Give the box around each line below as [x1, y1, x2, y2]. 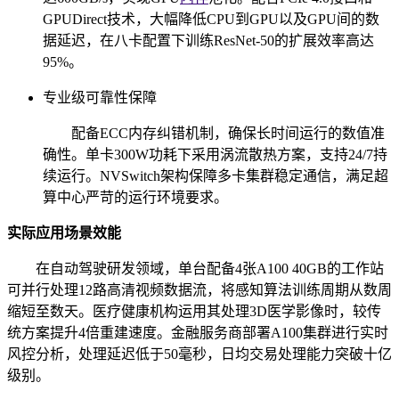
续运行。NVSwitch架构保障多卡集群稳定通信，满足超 [43, 168, 388, 184]
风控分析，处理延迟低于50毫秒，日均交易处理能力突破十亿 [7, 346, 392, 362]
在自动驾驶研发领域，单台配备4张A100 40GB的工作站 [36, 261, 384, 277]
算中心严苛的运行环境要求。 [43, 190, 228, 206]
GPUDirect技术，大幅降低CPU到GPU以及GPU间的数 [43, 12, 379, 28]
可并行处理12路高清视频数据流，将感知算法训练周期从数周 [7, 282, 392, 298]
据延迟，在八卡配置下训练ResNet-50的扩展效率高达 [43, 33, 374, 49]
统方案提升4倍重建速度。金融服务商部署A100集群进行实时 [7, 325, 388, 341]
